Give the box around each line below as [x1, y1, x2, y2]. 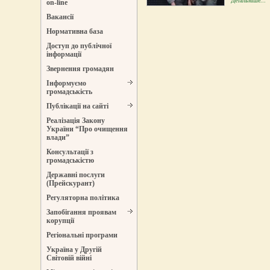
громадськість [46, 87, 93, 96]
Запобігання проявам [46, 208, 117, 217]
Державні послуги [46, 171, 105, 180]
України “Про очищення [46, 125, 128, 134]
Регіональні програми [46, 231, 118, 240]
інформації [46, 50, 82, 59]
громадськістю [46, 156, 95, 165]
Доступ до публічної [46, 42, 112, 51]
